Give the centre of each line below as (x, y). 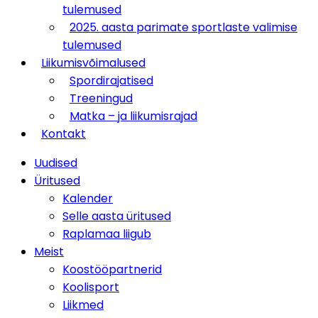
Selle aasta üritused (117, 216)
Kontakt (64, 134)
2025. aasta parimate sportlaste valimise (183, 27)
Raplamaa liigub (107, 234)
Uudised (56, 163)
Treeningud (101, 98)
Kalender (88, 198)
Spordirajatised (111, 81)
